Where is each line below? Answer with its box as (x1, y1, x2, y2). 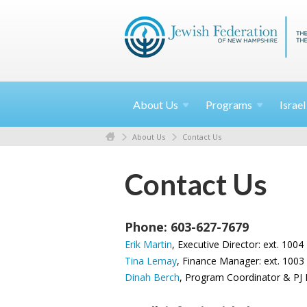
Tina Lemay (125, 254, 177, 267)
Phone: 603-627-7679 (125, 218, 249, 235)
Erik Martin (125, 237, 172, 251)
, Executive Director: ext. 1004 (172, 237, 304, 251)
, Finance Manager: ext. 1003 (177, 254, 304, 267)
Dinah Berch (125, 270, 180, 284)
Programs (206, 98, 252, 111)
